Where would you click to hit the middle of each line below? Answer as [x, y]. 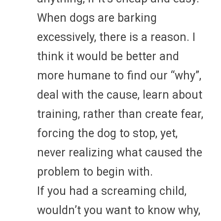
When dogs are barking [97, 18]
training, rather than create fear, [120, 114]
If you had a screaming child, [112, 191]
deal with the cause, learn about [120, 95]
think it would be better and [108, 56]
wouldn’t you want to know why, [119, 210]
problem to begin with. [95, 172]
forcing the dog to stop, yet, [107, 133]
